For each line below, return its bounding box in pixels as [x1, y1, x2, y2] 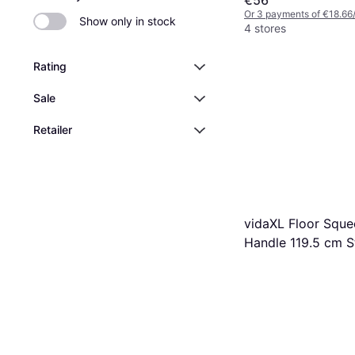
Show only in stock [79, 14, 176, 28]
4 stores [244, 21, 286, 35]
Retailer [33, 123, 72, 136]
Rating [33, 59, 67, 73]
